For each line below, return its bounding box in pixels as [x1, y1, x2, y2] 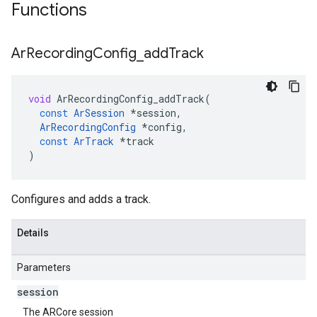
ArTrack [74, 134, 114, 148]
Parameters [17, 262, 71, 273]
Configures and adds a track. [11, 192, 151, 206]
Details [17, 227, 49, 238]
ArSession [74, 106, 125, 120]
